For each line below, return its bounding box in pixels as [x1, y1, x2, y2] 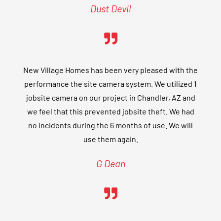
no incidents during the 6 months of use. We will [28, 120, 193, 130]
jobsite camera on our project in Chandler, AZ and [26, 93, 195, 103]
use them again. [83, 134, 138, 144]
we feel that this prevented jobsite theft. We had [27, 107, 194, 116]
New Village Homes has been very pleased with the [23, 65, 198, 75]
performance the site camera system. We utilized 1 [24, 79, 197, 89]
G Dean [96, 157, 125, 170]
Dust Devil [90, 2, 131, 15]
